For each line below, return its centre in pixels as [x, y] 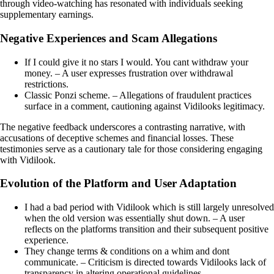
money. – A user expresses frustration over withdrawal [129, 73]
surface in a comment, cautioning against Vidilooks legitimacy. [145, 106]
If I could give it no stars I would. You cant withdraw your [136, 62]
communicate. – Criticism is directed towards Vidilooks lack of [145, 262]
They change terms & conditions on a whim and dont [127, 251]
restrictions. [46, 84]
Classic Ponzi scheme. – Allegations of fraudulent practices [138, 95]
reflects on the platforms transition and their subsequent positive [146, 229]
